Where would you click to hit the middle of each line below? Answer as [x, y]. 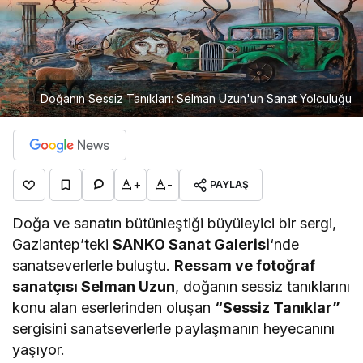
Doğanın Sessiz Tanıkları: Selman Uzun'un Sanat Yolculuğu [196, 98]
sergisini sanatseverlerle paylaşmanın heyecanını [174, 328]
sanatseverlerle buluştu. [94, 265]
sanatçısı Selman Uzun [94, 286]
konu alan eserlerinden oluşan [114, 307]
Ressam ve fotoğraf [245, 265]
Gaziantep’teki [63, 244]
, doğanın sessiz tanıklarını [263, 286]
